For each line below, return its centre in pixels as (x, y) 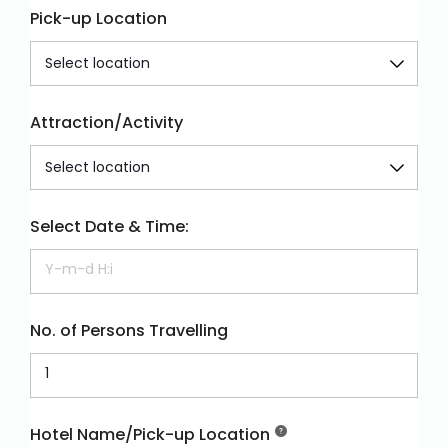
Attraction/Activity (106, 122)
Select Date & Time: (109, 226)
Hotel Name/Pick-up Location (150, 434)
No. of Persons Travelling (129, 330)
